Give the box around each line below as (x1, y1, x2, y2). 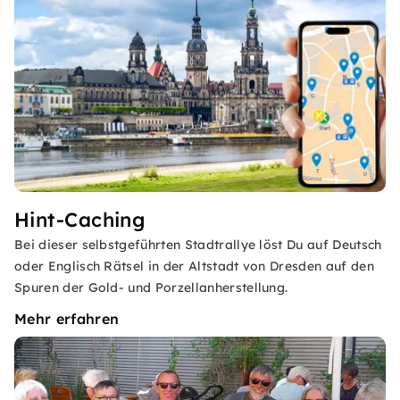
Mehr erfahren (14, 310, 120, 328)
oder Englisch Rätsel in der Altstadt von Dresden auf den (14, 258, 374, 274)
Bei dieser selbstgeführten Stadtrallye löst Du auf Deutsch (14, 237, 382, 253)
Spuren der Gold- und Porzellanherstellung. (14, 279, 288, 296)
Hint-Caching (14, 207, 146, 232)
